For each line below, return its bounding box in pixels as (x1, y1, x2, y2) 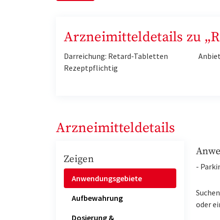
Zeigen (64, 153, 94, 166)
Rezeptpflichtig (64, 63, 118, 73)
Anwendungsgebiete (72, 173, 142, 183)
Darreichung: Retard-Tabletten (64, 51, 168, 61)
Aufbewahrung (72, 192, 123, 203)
